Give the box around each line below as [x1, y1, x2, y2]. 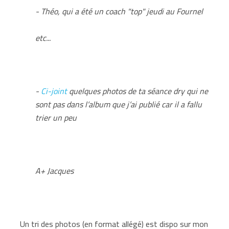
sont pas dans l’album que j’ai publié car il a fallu [35, 96, 202, 112]
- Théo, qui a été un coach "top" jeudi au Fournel [35, 3, 203, 19]
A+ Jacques [35, 163, 74, 178]
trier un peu [35, 109, 77, 125]
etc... [35, 30, 51, 45]
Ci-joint [41, 83, 70, 99]
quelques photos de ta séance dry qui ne [69, 83, 209, 99]
